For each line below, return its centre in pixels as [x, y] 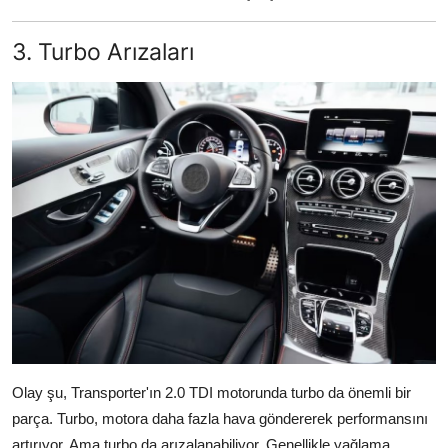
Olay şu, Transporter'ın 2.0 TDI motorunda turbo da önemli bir [211, 393]
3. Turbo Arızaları [103, 51]
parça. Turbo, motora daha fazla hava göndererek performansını [220, 419]
